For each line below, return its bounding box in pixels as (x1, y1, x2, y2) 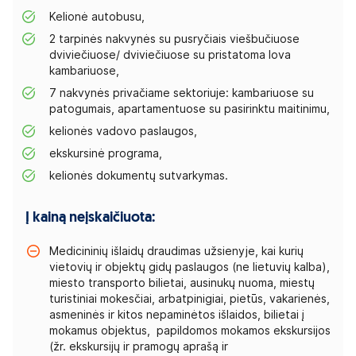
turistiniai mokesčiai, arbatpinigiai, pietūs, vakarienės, (49, 292, 330, 305)
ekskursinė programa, (49, 147, 162, 160)
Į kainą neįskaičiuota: (25, 211, 155, 226)
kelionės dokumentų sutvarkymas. (49, 169, 228, 182)
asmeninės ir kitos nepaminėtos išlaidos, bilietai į (49, 308, 304, 321)
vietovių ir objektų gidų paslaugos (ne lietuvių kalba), (49, 261, 330, 273)
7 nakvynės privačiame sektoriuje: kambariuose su (49, 87, 314, 99)
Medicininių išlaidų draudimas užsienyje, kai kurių (49, 245, 304, 257)
